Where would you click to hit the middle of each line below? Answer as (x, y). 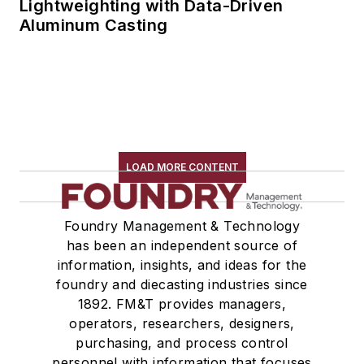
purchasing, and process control (182, 343)
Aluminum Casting (94, 26)
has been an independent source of (182, 246)
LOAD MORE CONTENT (182, 167)
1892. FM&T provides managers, (182, 304)
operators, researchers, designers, (182, 324)
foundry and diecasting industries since (182, 285)
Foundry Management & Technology (182, 226)
